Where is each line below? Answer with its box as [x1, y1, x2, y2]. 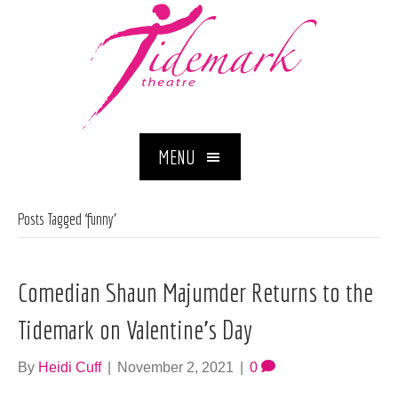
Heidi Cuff [38, 360, 101, 376]
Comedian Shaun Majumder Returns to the [18, 277, 373, 308]
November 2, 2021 [117, 360, 234, 376]
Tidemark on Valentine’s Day [18, 314, 252, 346]
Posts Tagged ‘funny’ [18, 210, 116, 229]
